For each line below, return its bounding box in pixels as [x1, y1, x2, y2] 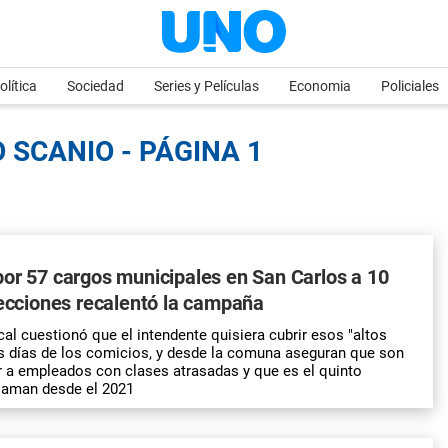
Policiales [381, 78, 439, 94]
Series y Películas [154, 78, 259, 94]
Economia [289, 78, 351, 94]
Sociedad [67, 78, 124, 94]
